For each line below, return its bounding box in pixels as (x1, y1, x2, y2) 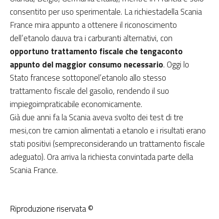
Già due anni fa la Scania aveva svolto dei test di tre (10, 110, 183, 124)
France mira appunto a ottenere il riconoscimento (10, 18, 177, 31)
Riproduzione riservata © (10, 202, 93, 215)
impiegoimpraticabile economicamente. (10, 97, 142, 110)
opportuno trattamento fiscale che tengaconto (10, 44, 183, 58)
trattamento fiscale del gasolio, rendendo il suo (10, 84, 169, 97)
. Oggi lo (163, 58, 189, 71)
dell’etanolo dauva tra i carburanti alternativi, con (10, 31, 173, 44)
